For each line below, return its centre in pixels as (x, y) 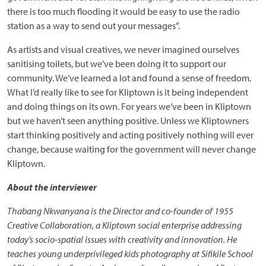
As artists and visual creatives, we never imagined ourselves (123, 50)
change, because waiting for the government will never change (132, 149)
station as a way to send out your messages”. (94, 26)
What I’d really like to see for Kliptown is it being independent (128, 92)
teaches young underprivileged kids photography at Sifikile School (130, 254)
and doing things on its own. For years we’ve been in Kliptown (129, 107)
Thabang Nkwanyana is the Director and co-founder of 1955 (120, 211)
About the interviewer (52, 187)
